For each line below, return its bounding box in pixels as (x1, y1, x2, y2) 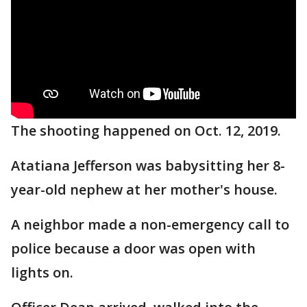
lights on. (11, 263, 73, 282)
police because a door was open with (11, 239, 256, 258)
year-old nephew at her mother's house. (11, 180, 278, 199)
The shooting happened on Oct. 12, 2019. (11, 121, 281, 140)
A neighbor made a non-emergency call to (11, 215, 289, 234)
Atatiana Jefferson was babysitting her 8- (11, 156, 285, 175)
